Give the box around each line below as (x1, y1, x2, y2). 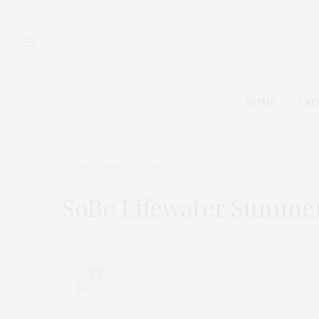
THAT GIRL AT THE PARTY (73, 236, 179, 246)
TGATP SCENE (62, 162, 122, 172)
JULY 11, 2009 (151, 162, 200, 172)
